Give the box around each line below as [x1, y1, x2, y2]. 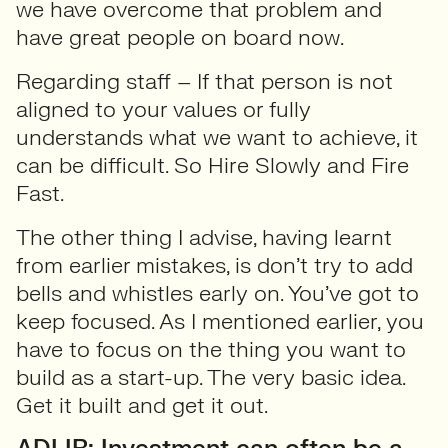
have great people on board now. [16, 23, 344, 52]
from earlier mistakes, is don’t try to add [16, 251, 413, 280]
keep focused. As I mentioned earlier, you [16, 307, 424, 336]
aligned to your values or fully [16, 95, 311, 124]
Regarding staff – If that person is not [16, 67, 393, 96]
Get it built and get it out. [16, 391, 268, 420]
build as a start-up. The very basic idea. [16, 363, 405, 392]
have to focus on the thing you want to [16, 335, 406, 364]
